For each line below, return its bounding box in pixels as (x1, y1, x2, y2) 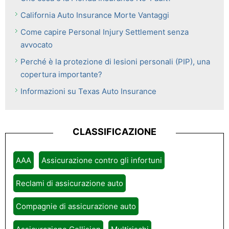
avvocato (20, 40, 53, 50)
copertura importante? (20, 70, 102, 79)
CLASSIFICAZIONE (73, 126, 156, 137)
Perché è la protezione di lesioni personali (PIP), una (20, 57, 210, 66)
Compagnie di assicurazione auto (16, 201, 136, 211)
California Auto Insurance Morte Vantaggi (20, 10, 169, 20)
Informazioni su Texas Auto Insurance (20, 86, 156, 96)
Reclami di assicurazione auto (16, 178, 123, 188)
